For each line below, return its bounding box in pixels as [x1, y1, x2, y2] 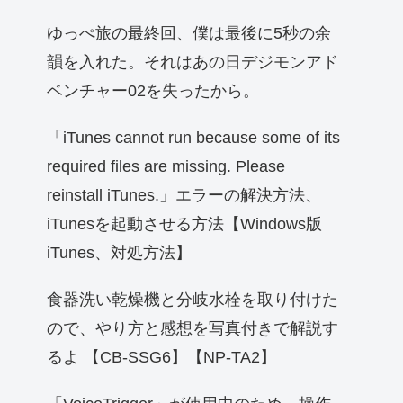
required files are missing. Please [47, 157, 285, 175]
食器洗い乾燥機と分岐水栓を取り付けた [47, 290, 338, 309]
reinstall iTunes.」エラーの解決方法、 [47, 185, 321, 204]
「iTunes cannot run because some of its [47, 128, 340, 147]
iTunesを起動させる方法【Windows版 [47, 214, 322, 233]
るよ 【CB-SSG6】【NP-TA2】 [47, 347, 276, 366]
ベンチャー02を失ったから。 [47, 81, 259, 100]
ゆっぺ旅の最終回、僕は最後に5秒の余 [47, 23, 331, 42]
